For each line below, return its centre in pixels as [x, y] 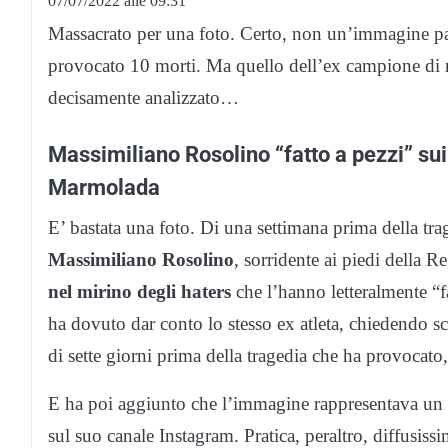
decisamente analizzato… [143, 98]
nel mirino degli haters [139, 292]
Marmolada [104, 187]
